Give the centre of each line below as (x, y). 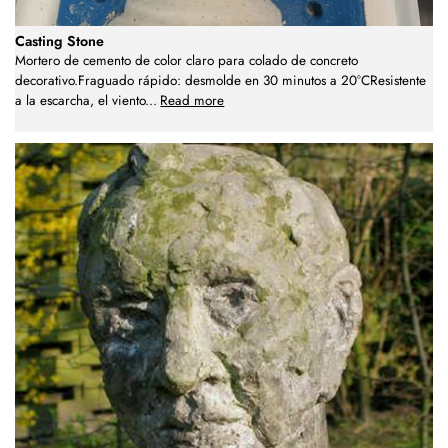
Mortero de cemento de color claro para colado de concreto (186, 60)
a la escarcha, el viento (80, 100)
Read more (192, 100)
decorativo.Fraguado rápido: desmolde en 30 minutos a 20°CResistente (220, 80)
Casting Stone (59, 40)
